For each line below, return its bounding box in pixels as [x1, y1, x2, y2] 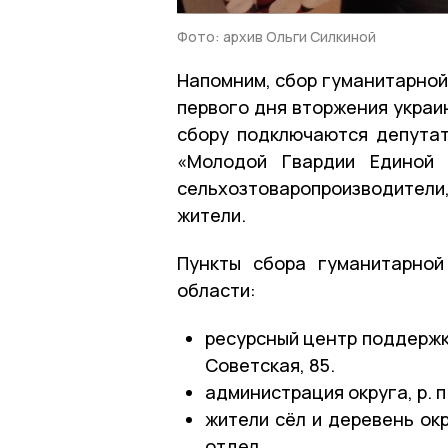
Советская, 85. [205, 352, 335, 377]
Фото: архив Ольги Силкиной [177, 26, 376, 46]
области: [177, 277, 256, 302]
